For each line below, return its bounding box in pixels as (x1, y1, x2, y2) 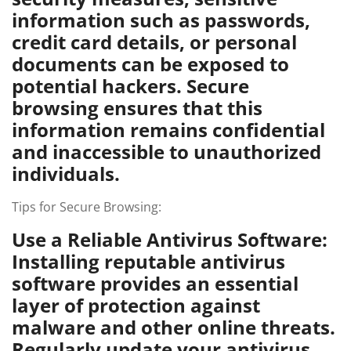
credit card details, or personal (12, 29, 297, 55)
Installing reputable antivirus (12, 248, 285, 274)
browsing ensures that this (12, 95, 262, 121)
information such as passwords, (12, 7, 310, 33)
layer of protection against (12, 292, 260, 318)
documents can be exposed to (12, 51, 289, 77)
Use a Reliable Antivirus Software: (12, 226, 327, 252)
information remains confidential (12, 117, 325, 143)
